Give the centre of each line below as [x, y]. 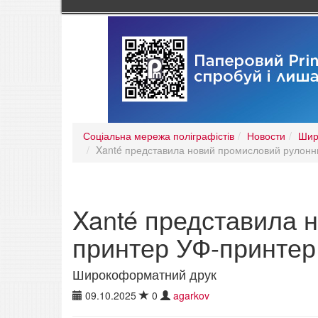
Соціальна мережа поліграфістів [159, 136]
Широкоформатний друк [144, 274]
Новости [266, 136]
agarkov [191, 296]
